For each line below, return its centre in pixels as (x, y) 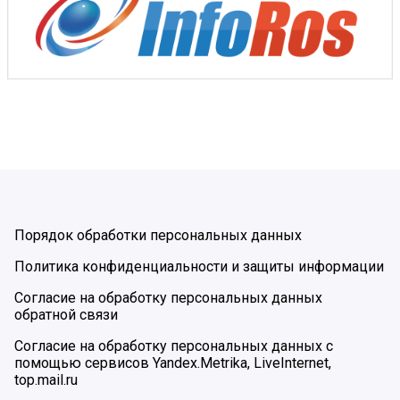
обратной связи (66, 314)
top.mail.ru (46, 379)
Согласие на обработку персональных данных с (174, 346)
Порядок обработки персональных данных (158, 235)
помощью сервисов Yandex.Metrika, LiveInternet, (173, 362)
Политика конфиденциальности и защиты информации (199, 266)
